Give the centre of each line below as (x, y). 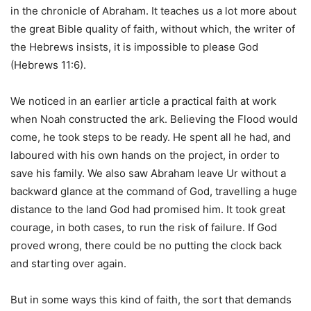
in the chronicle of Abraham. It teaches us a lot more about (153, 11)
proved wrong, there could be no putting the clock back (146, 246)
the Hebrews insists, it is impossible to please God (134, 47)
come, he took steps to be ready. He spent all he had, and (151, 137)
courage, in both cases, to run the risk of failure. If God (144, 228)
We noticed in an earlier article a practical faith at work (143, 101)
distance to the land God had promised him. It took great (148, 210)
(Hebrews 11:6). (51, 65)
